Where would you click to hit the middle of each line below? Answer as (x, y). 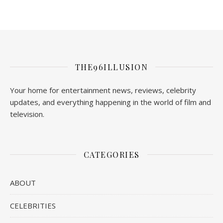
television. (27, 114)
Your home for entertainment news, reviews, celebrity (103, 90)
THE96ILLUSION (111, 67)
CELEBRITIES (33, 205)
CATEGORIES (111, 154)
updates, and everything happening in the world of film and (111, 102)
